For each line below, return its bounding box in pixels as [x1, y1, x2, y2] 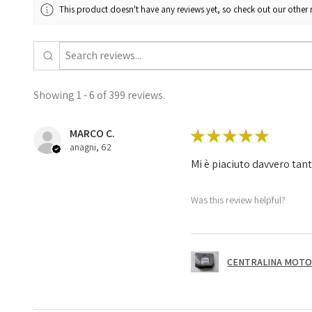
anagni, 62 [70, 141, 111, 154]
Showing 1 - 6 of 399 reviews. [33, 88, 165, 103]
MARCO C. [70, 126, 115, 141]
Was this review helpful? [191, 193, 286, 206]
